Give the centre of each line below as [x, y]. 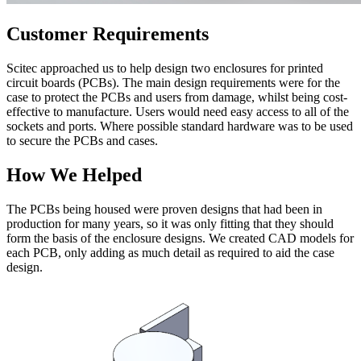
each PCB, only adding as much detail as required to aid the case [170, 252]
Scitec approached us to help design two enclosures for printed [165, 68]
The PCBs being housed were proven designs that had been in [164, 209]
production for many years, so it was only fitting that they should [170, 223]
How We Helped [74, 174]
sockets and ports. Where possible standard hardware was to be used [180, 126]
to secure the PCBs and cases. [82, 140]
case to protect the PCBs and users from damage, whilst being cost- [177, 97]
